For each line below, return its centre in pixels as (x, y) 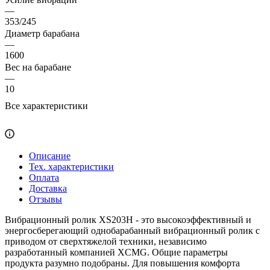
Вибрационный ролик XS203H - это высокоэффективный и (128, 219)
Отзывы (46, 199)
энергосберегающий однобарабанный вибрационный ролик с (132, 230)
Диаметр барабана (42, 33)
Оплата (44, 177)
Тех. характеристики (71, 166)
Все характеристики (46, 105)
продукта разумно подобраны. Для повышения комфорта (122, 263)
